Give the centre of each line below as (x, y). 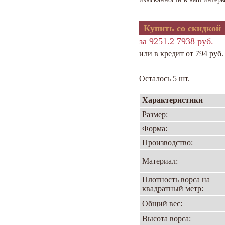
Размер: (155, 114)
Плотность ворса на (176, 180)
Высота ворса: (166, 219)
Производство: (167, 142)
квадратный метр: (173, 189)
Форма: (155, 128)
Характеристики (173, 100)
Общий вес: (162, 204)
